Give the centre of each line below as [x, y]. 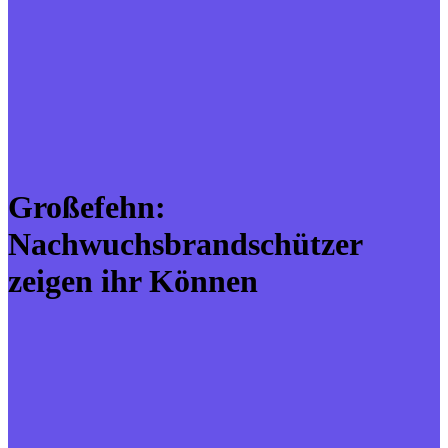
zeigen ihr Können [133, 280]
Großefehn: [87, 206]
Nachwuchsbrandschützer [185, 243]
